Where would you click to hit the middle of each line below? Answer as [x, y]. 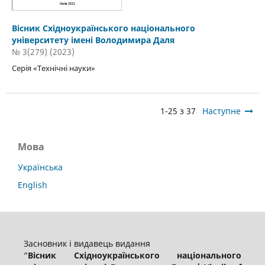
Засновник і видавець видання [87, 244]
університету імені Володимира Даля [93, 40]
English [33, 185]
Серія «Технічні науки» [53, 68]
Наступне [222, 111]
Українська [40, 167]
